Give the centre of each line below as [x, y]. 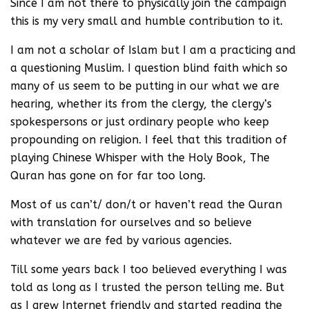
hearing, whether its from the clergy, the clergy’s [141, 104]
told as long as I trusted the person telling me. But [147, 287]
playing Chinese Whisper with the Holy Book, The [140, 158]
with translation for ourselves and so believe [131, 222]
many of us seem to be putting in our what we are [145, 86]
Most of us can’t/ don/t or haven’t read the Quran [146, 205]
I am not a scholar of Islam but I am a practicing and [153, 50]
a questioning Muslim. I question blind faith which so [149, 68]
